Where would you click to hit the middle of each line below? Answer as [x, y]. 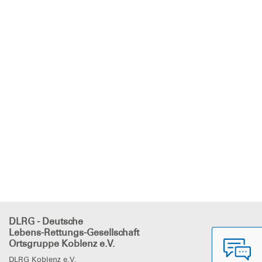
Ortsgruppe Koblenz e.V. [62, 244]
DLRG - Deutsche [46, 222]
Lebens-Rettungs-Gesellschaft [74, 233]
